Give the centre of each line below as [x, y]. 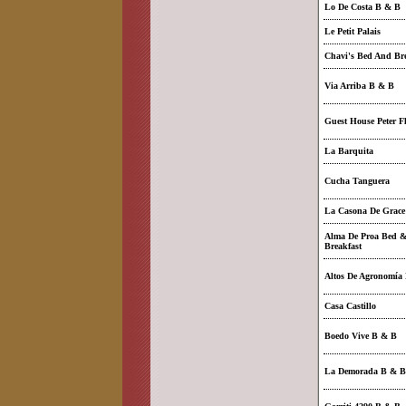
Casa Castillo [350, 306]
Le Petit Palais [353, 31]
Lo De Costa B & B [362, 7]
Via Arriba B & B [359, 86]
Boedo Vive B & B [361, 336]
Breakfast [343, 246]
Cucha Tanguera [357, 181]
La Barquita [349, 151]
